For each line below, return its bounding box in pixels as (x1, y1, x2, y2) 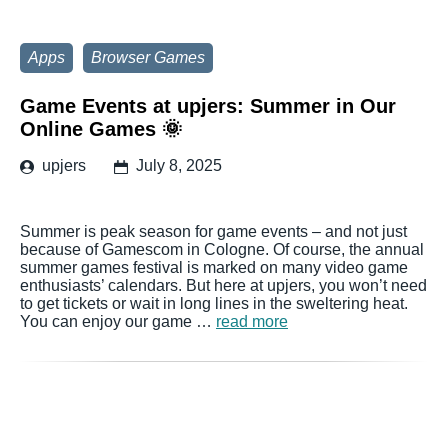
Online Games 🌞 (20, 118, 182, 140)
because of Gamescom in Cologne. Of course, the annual (20, 241, 424, 258)
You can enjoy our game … (20, 313, 216, 330)
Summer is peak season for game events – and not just (20, 223, 407, 240)
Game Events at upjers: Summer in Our (20, 95, 396, 117)
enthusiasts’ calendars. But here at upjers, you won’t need (20, 277, 427, 294)
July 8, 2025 (136, 157, 222, 174)
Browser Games (91, 49, 205, 66)
